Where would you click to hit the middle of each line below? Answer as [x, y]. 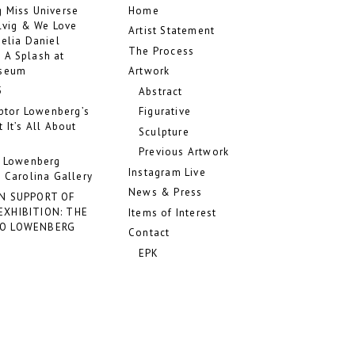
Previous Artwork [184, 152]
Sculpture [164, 132]
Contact [149, 233]
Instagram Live [167, 172]
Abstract [161, 91]
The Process [162, 51]
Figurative [165, 111]
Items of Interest [173, 212]
